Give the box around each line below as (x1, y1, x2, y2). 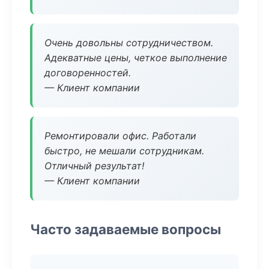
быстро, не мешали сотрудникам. (44, 145, 204, 157)
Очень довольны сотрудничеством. (44, 37, 213, 49)
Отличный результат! (44, 160, 144, 172)
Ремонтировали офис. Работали (44, 130, 196, 142)
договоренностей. (44, 67, 131, 79)
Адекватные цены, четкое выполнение (44, 52, 227, 64)
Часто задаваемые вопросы (30, 221, 221, 237)
